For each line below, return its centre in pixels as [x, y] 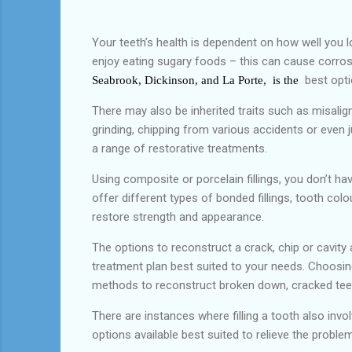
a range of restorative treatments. [180, 148]
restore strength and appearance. [178, 216]
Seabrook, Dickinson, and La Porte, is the [195, 80]
